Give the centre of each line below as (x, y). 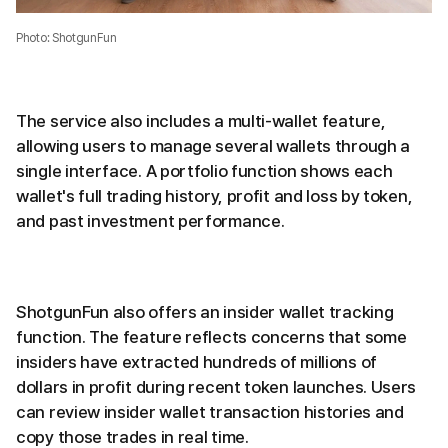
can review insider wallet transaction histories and (210, 412)
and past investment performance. (150, 221)
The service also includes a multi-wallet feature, (201, 121)
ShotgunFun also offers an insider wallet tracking (205, 312)
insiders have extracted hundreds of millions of (196, 362)
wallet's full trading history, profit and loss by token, (214, 196)
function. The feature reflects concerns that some (211, 337)
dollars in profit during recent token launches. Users (216, 387)
